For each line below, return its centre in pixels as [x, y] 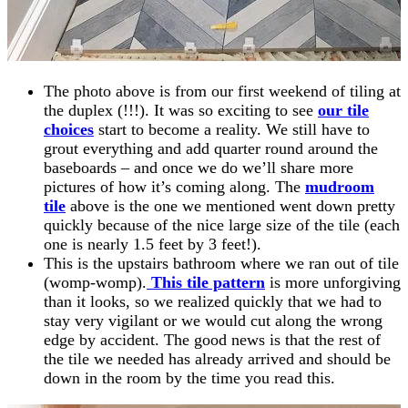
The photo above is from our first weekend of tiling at [222, 91]
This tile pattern [206, 282]
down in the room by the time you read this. [189, 377]
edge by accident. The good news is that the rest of [212, 339]
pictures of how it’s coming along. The [174, 186]
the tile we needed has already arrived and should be [217, 358]
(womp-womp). [95, 282]
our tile [343, 110]
